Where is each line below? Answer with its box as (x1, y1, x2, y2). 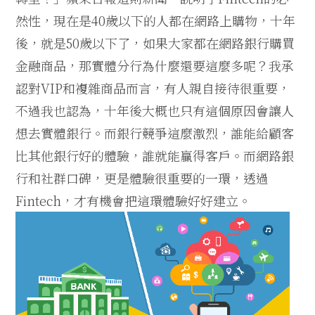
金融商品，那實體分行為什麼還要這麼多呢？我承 (15, 56, 295, 75)
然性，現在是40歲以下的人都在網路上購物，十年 (15, 11, 296, 30)
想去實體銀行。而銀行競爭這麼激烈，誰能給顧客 (15, 123, 295, 142)
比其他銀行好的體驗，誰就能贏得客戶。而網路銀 (15, 146, 295, 165)
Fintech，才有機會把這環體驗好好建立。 (15, 191, 252, 210)
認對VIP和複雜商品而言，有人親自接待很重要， (15, 78, 291, 97)
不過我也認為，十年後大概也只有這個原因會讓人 (15, 101, 295, 120)
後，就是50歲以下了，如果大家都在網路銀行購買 (15, 33, 295, 52)
